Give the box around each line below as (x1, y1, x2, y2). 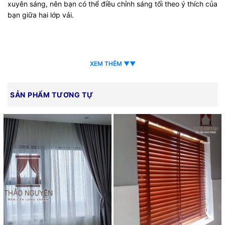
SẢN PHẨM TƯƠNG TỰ (10, 90, 93, 99)
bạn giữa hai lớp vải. (8, 11, 74, 20)
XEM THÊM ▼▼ (89, 59, 136, 67)
